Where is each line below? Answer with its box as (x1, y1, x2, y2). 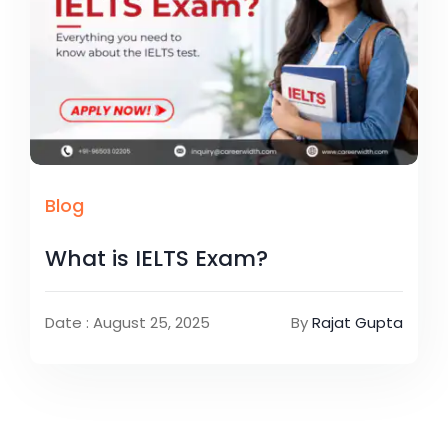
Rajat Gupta (312, 311, 403, 333)
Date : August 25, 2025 (45, 311, 210, 333)
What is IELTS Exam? (45, 242, 268, 274)
